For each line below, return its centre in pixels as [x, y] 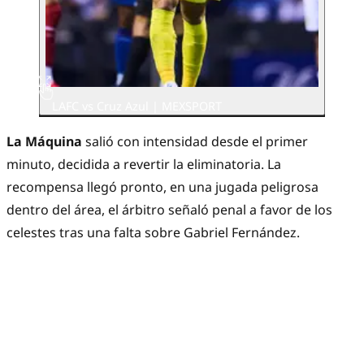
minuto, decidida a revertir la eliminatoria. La [144, 165]
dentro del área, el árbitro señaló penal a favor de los [169, 210]
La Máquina [44, 142]
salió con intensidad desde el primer [195, 142]
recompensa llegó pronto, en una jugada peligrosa [162, 187]
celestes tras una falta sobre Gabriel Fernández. [153, 233]
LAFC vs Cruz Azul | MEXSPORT [137, 106]
